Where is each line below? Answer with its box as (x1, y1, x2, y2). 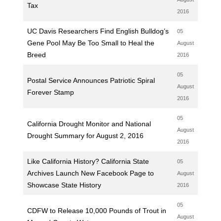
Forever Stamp (27, 88, 74, 96)
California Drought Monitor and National (27, 120, 151, 128)
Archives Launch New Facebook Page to (27, 169, 154, 177)
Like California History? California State (27, 157, 149, 165)
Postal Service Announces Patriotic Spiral (27, 76, 155, 84)
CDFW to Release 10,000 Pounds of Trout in (27, 207, 166, 215)
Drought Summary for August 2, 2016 (27, 132, 144, 140)
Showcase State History (27, 181, 101, 189)
